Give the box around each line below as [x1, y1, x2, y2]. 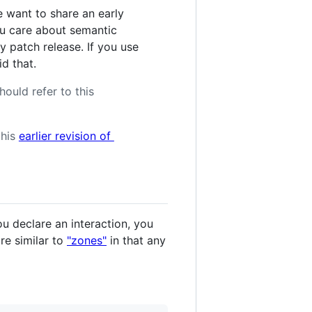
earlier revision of [18, 129, 114, 143]
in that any [107, 233, 166, 248]
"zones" [67, 233, 107, 248]
